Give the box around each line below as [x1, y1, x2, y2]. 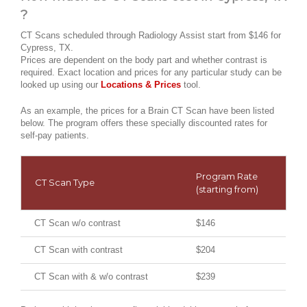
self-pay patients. [21, 130, 89, 141]
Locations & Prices [101, 79, 181, 90]
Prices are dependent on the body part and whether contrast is [21, 55, 267, 66]
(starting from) [196, 184, 258, 195]
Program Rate [196, 171, 258, 182]
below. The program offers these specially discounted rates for [21, 118, 267, 129]
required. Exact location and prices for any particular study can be [21, 67, 282, 78]
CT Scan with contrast [34, 245, 123, 256]
